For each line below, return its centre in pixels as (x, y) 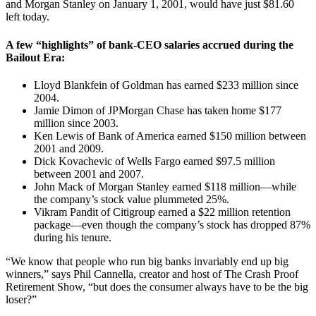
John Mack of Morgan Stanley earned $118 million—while (165, 186)
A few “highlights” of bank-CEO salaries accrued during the (150, 44)
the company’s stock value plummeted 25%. (132, 199)
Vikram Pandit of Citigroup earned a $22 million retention (162, 212)
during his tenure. (73, 237)
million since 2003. (76, 123)
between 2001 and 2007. (89, 174)
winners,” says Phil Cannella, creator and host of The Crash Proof (152, 274)
